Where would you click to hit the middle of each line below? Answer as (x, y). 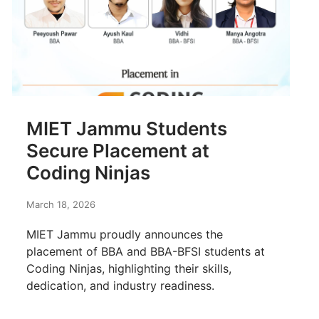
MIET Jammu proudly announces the (125, 235)
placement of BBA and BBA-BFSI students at (146, 252)
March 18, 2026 (61, 205)
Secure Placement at (118, 151)
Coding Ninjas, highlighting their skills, (129, 269)
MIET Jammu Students (127, 129)
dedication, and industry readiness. (120, 286)
